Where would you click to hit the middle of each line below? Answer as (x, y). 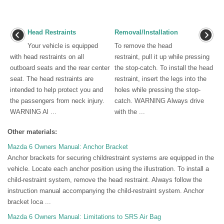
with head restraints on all (47, 56)
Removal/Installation (146, 32)
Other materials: (32, 131)
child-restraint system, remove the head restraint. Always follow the (105, 179)
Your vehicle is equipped (63, 45)
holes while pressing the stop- (157, 89)
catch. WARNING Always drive (159, 100)
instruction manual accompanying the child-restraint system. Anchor (106, 190)
